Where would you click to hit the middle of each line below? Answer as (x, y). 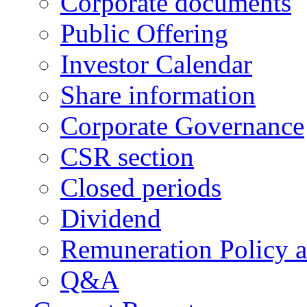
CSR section (127, 157)
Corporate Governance (182, 126)
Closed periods (141, 187)
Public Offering (144, 33)
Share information (158, 95)
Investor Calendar (156, 64)
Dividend (111, 218)
